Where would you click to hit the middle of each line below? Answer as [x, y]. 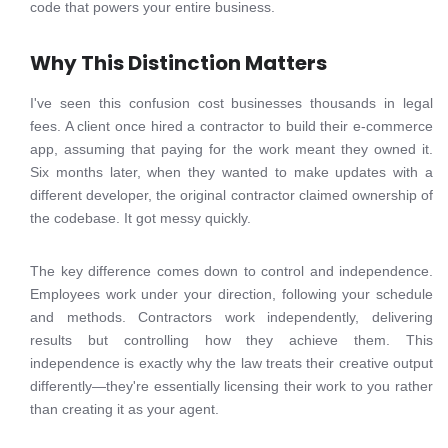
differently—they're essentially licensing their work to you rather [231, 386]
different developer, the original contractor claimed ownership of [231, 195]
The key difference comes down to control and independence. [231, 271]
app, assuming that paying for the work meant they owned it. [231, 149]
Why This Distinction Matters [178, 63]
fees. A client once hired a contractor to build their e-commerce [231, 126]
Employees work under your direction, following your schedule [231, 294]
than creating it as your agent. [124, 409]
